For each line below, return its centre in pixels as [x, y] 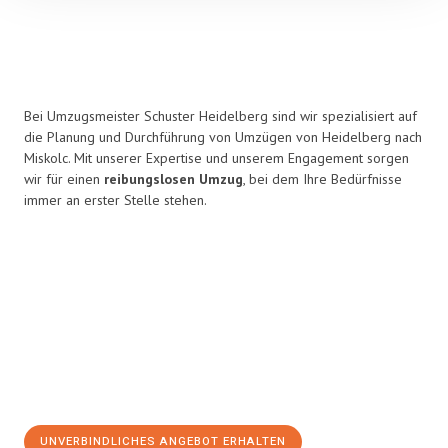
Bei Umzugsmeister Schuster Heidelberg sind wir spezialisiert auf [220, 116]
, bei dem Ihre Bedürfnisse [322, 179]
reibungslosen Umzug [173, 179]
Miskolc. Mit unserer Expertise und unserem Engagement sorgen [216, 158]
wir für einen [64, 179]
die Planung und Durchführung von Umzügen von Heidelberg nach [223, 137]
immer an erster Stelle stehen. [115, 200]
